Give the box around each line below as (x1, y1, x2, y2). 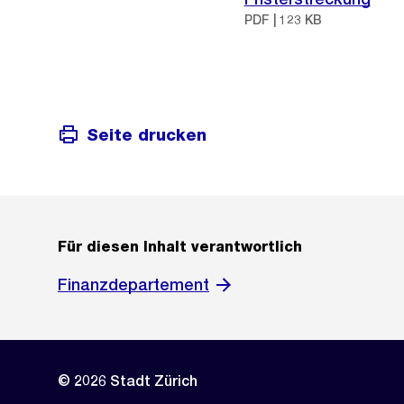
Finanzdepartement (58, 275, 209, 295)
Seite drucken (87, 124, 207, 144)
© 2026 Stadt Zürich (58, 372, 197, 390)
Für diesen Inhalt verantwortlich (58, 238, 302, 256)
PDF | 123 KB (243, 13, 322, 27)
